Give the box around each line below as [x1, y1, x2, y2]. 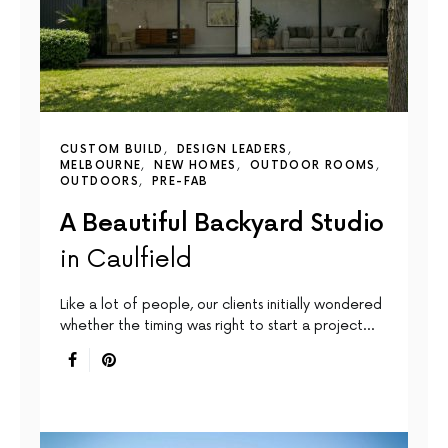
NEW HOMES [154, 159, 237, 173]
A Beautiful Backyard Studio [60, 209, 384, 239]
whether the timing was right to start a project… [60, 317, 374, 335]
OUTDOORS [60, 175, 139, 189]
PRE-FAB [152, 175, 209, 189]
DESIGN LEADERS [176, 143, 288, 157]
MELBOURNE [60, 159, 142, 173]
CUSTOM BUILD [60, 143, 164, 157]
